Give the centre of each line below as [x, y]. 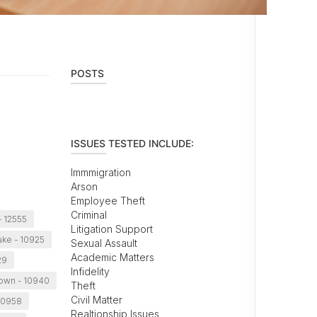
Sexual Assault [104, 243]
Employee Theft [108, 201]
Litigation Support [111, 229]
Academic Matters [112, 258]
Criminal [88, 215]
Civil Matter [96, 300]
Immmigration [100, 173]
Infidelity [90, 272]
